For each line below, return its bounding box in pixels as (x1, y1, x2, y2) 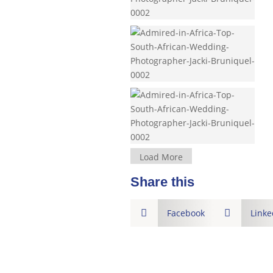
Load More (139, 151, 183, 163)
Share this (130, 174, 194, 190)
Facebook (166, 207, 205, 219)
